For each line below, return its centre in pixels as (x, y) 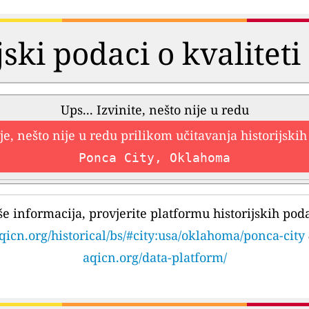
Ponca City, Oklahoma (154, 158)
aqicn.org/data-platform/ (154, 258)
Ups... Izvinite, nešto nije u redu (154, 110)
